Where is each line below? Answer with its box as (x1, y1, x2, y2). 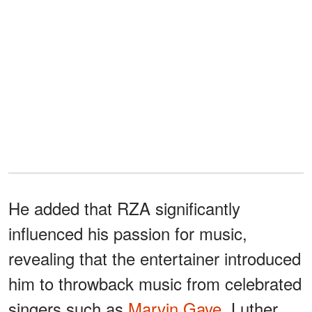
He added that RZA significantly (8, 196, 240, 221)
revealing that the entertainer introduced (8, 246, 301, 271)
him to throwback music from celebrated (8, 271, 302, 296)
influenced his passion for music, (8, 221, 247, 246)
